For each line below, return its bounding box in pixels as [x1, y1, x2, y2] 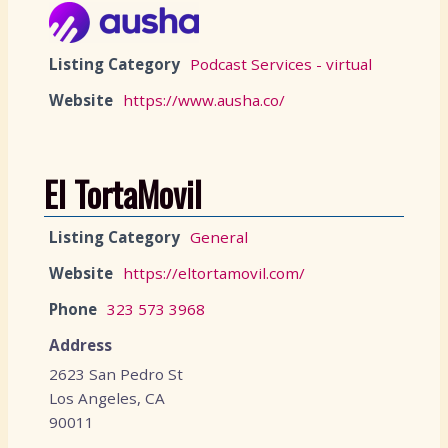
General [190, 226, 248, 247]
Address [49, 334, 112, 355]
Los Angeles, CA [49, 387, 165, 408]
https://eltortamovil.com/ [123, 262, 305, 283]
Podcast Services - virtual [190, 53, 372, 74]
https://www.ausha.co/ [123, 89, 285, 110]
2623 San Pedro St [49, 363, 183, 384]
